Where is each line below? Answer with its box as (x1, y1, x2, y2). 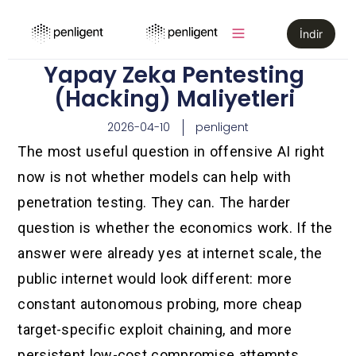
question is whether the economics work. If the (17, 219, 333, 237)
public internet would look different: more (17, 270, 292, 288)
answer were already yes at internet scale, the (17, 245, 323, 262)
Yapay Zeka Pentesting (44, 60, 304, 91)
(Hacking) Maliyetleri (53, 83, 295, 114)
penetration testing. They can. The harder (17, 194, 291, 211)
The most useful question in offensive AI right (17, 143, 325, 161)
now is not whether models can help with (17, 168, 292, 186)
